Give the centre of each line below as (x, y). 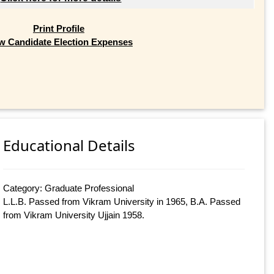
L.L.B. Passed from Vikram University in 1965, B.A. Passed (122, 202)
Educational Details (69, 146)
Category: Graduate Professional (69, 188)
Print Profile (58, 28)
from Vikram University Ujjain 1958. (74, 215)
